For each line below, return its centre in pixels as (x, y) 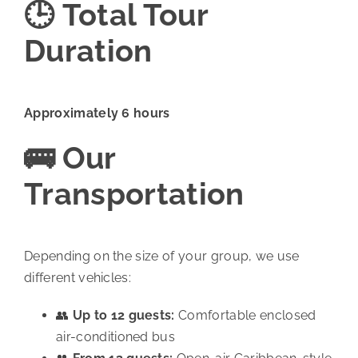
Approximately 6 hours (97, 113)
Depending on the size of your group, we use (161, 256)
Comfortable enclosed (245, 315)
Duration (88, 51)
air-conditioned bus (115, 336)
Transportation (134, 193)
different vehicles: (78, 277)
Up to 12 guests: (123, 315)
